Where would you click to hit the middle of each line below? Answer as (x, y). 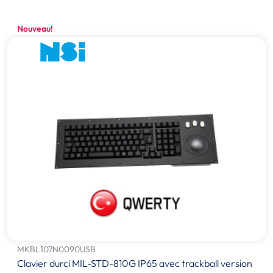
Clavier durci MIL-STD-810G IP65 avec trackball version (135, 264)
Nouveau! (35, 29)
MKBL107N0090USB (56, 250)
